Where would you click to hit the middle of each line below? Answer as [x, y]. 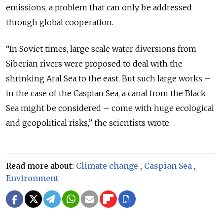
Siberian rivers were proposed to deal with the [94, 63]
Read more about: [41, 166]
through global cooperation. [60, 22]
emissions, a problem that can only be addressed [99, 7]
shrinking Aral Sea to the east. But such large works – [108, 78]
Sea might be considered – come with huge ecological [110, 108]
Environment [32, 178]
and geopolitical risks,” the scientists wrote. [88, 123]
